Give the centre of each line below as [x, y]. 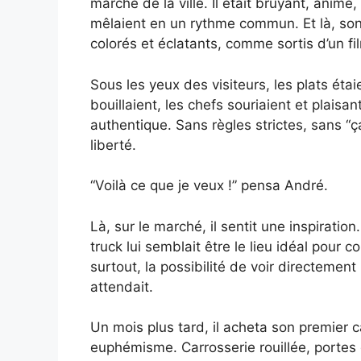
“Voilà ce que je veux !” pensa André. [209, 186]
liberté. [113, 145]
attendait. [122, 286]
